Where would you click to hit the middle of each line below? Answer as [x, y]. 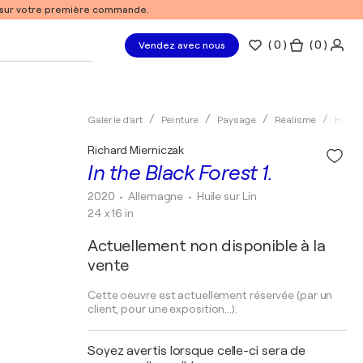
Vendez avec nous [182, 45]
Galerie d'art [115, 120]
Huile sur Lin [226, 196]
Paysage [236, 120]
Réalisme [295, 120]
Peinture [180, 120]
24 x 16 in [111, 213]
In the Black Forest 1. [180, 173]
